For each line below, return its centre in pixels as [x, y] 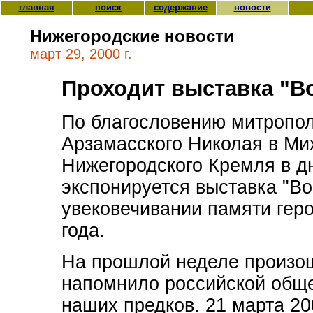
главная [36, 7]
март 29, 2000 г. [81, 54]
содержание [180, 7]
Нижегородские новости [132, 36]
